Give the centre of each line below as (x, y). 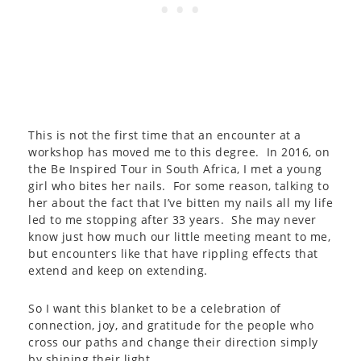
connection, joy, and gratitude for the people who (171, 325)
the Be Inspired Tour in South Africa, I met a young (175, 169)
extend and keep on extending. (118, 270)
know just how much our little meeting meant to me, (179, 237)
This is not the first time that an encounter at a (165, 135)
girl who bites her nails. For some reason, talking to (178, 186)
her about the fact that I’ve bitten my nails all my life (180, 203)
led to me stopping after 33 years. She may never (172, 220)
